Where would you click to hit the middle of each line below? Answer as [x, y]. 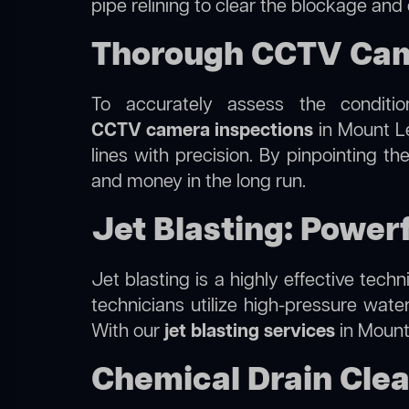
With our [128, 332]
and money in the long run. [199, 182]
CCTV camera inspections [202, 131]
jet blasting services [250, 332]
